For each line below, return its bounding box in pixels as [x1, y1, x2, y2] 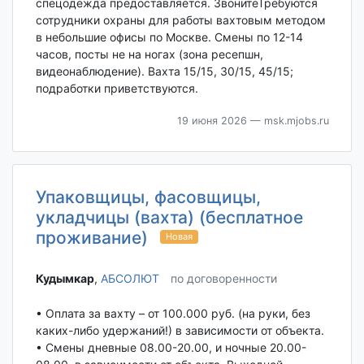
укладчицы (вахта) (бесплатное [35, 207, 303, 228]
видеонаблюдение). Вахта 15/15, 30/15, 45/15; [35, 64, 293, 79]
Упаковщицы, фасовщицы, [35, 187, 261, 208]
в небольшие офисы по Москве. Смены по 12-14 [35, 30, 303, 45]
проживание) [35, 227, 148, 249]
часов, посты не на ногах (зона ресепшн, [35, 47, 263, 62]
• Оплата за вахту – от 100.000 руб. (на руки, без [35, 305, 310, 320]
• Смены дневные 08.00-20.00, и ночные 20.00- [35, 340, 306, 354]
